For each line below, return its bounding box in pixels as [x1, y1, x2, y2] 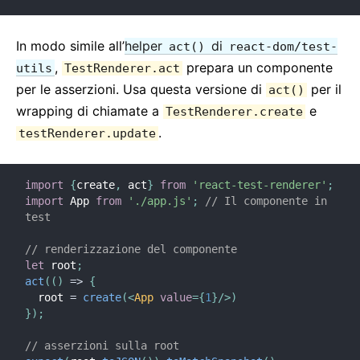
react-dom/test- [229, 39, 337, 54]
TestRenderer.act [64, 61, 180, 76]
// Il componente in [205, 194, 327, 207]
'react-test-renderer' [192, 178, 327, 191]
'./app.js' [128, 194, 192, 207]
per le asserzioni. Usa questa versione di [16, 81, 266, 97]
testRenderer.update [18, 126, 156, 141]
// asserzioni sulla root [25, 339, 186, 352]
